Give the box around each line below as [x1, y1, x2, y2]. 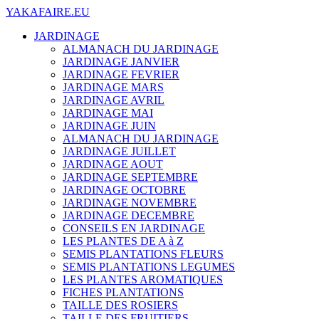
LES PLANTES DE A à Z [63, 235, 184, 247]
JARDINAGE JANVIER [63, 56, 179, 68]
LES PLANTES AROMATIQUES [63, 273, 223, 286]
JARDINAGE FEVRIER [63, 68, 179, 80]
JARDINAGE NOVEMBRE [63, 197, 197, 209]
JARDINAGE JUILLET [63, 145, 176, 157]
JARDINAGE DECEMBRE [63, 209, 194, 221]
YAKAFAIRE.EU [6, 6, 90, 18]
